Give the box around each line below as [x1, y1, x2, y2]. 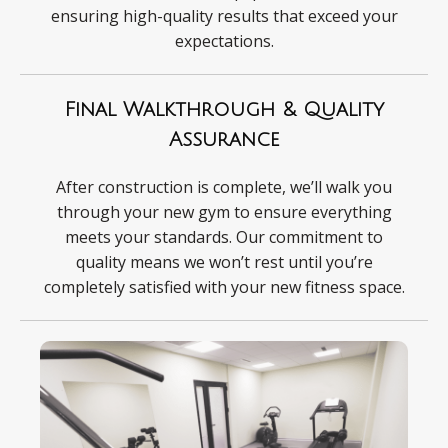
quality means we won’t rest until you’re [75, 251, 373, 274]
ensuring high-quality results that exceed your [50, 5, 398, 28]
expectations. [174, 30, 274, 53]
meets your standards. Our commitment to [65, 226, 383, 249]
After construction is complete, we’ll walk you [56, 176, 392, 199]
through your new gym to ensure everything [56, 201, 392, 224]
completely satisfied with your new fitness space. [43, 276, 405, 299]
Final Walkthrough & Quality [64, 99, 384, 122]
